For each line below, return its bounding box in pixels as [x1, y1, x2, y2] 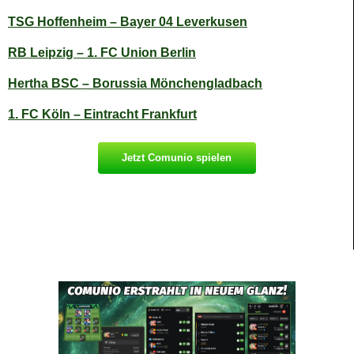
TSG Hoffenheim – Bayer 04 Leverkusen [8, 14, 247, 28]
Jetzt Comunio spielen [122, 151, 232, 164]
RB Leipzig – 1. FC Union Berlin [8, 45, 196, 59]
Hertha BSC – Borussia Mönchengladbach [8, 76, 262, 90]
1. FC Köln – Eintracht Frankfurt [8, 107, 197, 121]
